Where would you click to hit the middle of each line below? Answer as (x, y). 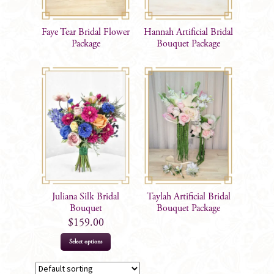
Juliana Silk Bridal (86, 197)
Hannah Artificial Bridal (188, 32)
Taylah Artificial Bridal (188, 197)
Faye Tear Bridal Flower (86, 32)
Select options (86, 242)
